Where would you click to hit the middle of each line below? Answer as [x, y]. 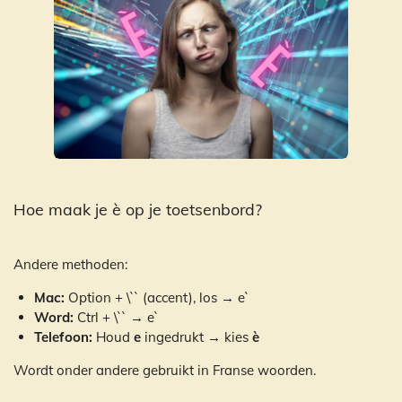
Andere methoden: [70, 265]
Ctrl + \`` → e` [116, 318]
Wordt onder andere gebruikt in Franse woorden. [165, 371]
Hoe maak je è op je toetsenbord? [138, 210]
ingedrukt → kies [196, 337]
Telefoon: [63, 337]
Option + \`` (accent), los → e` [157, 298]
